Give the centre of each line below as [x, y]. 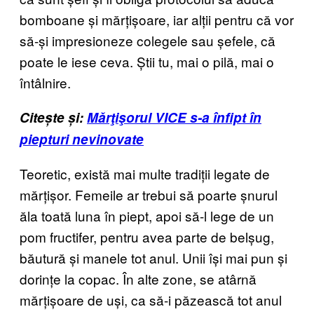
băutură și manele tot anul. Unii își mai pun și [153, 257]
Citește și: [53, 117]
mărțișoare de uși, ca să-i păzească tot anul [151, 299]
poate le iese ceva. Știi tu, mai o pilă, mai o [147, 61]
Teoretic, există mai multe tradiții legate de [145, 173]
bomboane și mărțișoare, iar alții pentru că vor [157, 19]
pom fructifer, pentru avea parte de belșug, [147, 236]
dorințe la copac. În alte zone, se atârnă [138, 278]
